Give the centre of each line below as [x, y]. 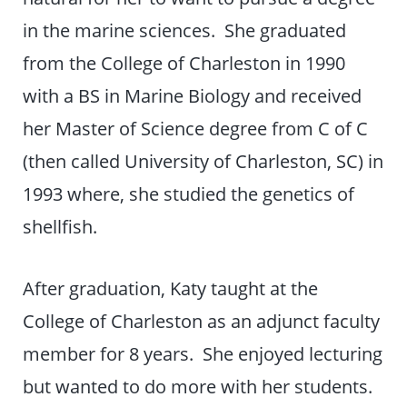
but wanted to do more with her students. [200, 387]
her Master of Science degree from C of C [196, 129]
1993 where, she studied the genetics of [189, 194]
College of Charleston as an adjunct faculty [202, 321]
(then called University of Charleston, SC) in [203, 161]
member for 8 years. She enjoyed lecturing [203, 354]
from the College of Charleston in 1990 [184, 63]
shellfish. [60, 227]
